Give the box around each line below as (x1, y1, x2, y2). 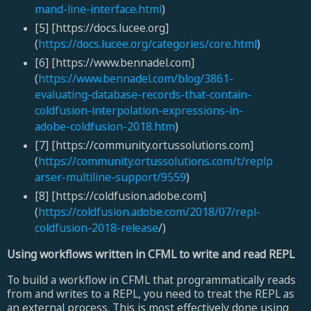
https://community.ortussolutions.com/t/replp (37, 153, 273, 169)
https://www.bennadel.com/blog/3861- (37, 70, 233, 86)
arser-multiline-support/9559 (34, 169, 186, 185)
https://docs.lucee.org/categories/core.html (37, 36, 257, 51)
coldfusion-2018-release (34, 219, 158, 235)
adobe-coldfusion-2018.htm (34, 118, 175, 134)
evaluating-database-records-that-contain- (34, 86, 251, 102)
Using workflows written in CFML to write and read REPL (7, 246, 294, 262)
